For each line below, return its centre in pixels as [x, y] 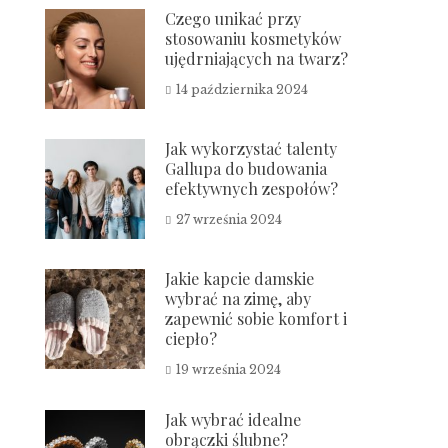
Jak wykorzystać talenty [251, 148]
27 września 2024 [229, 219]
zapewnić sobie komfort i [256, 318]
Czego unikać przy [233, 18]
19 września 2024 [229, 369]
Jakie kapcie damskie [240, 278]
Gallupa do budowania [246, 168]
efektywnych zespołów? [252, 188]
